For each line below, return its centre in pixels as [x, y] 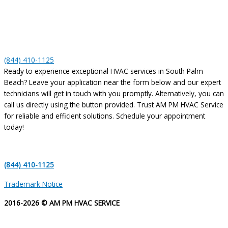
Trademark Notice [33, 184]
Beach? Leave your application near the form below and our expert [112, 82]
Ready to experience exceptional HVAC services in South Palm [104, 71]
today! [14, 127]
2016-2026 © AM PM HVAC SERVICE [62, 203]
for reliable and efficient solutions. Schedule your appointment [105, 116]
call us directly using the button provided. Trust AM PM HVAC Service [114, 104]
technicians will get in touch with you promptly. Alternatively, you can [114, 93]
